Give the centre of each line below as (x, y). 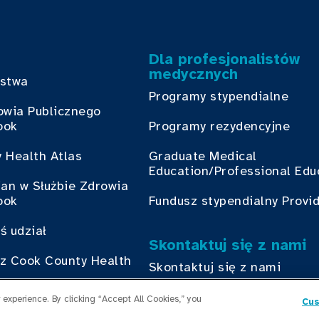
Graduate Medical (203, 156)
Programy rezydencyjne (219, 126)
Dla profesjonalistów (224, 59)
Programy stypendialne (219, 96)
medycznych (193, 74)
